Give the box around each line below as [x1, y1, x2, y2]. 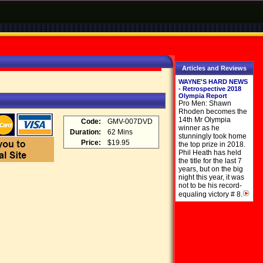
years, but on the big [178, 165, 243, 173]
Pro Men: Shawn [178, 99, 231, 107]
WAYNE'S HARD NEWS [178, 78, 248, 85]
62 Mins [107, 128, 133, 136]
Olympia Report [178, 92, 227, 99]
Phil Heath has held [178, 149, 241, 157]
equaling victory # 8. [178, 190, 242, 198]
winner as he [178, 124, 220, 132]
